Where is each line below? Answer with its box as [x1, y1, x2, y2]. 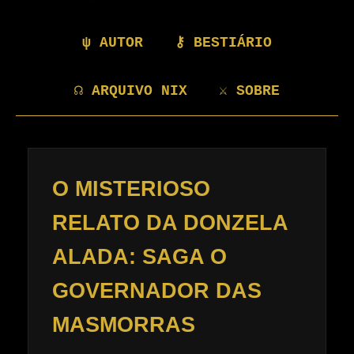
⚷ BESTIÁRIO [175, 34, 272, 51]
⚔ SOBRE [219, 82, 280, 99]
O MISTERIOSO [52, 177, 210, 201]
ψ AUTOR [82, 34, 143, 51]
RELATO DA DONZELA [52, 211, 288, 235]
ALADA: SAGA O [52, 245, 227, 269]
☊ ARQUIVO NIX [74, 82, 187, 99]
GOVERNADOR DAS [52, 279, 262, 303]
